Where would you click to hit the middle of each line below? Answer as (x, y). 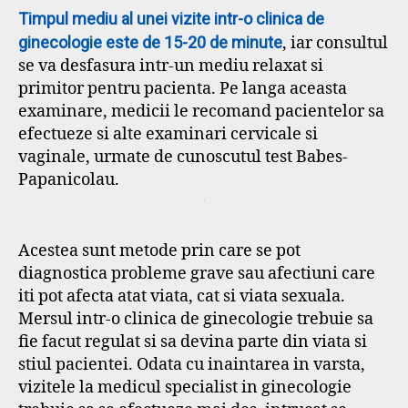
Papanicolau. (69, 179)
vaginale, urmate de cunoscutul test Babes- (183, 157)
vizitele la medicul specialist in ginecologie (185, 387)
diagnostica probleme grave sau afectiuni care (197, 273)
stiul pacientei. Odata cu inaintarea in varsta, (192, 364)
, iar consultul (335, 43)
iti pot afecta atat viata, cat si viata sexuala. (182, 296)
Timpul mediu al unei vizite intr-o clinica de (171, 18)
